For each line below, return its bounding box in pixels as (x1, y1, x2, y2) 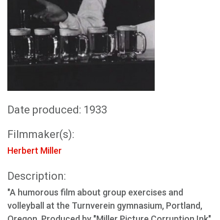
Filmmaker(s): (7, 128, 74, 140)
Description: (7, 170, 66, 182)
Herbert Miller (7, 145, 62, 156)
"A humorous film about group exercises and (7, 187, 183, 197)
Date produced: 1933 (7, 104, 107, 116)
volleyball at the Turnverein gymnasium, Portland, (7, 200, 202, 211)
